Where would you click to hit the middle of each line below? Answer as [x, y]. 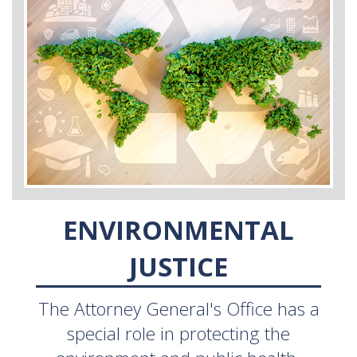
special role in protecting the [178, 333]
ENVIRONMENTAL [178, 229]
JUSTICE [178, 266]
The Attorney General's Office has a [178, 308]
